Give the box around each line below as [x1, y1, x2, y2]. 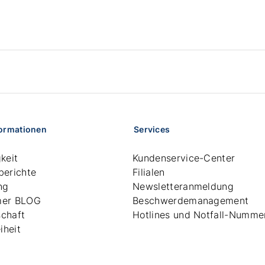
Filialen [132, 166, 165, 178]
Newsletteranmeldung [132, 180, 234, 192]
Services [134, 124, 170, 134]
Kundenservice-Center [132, 152, 235, 164]
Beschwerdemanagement [132, 195, 249, 206]
